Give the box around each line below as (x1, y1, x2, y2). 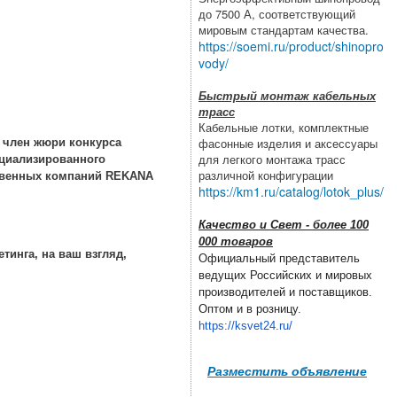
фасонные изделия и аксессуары (198, 134, 378, 152)
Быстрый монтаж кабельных (198, 86, 376, 104)
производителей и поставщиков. (198, 284, 372, 299)
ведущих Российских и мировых (198, 268, 372, 282)
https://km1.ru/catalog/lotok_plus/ (198, 182, 384, 200)
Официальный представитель (198, 251, 360, 265)
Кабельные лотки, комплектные (198, 118, 369, 136)
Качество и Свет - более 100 (198, 217, 369, 231)
